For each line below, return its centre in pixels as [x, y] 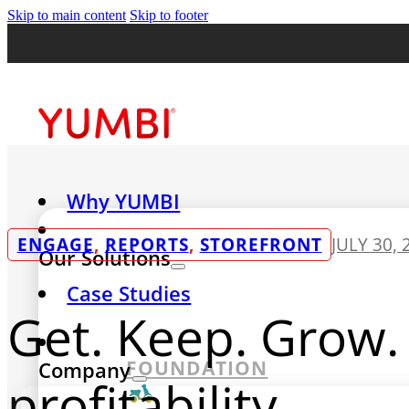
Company [84, 371]
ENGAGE [55, 245]
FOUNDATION [197, 368]
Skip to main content [67, 15]
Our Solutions [105, 258]
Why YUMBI [124, 201]
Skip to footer [169, 15]
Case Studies [129, 294]
